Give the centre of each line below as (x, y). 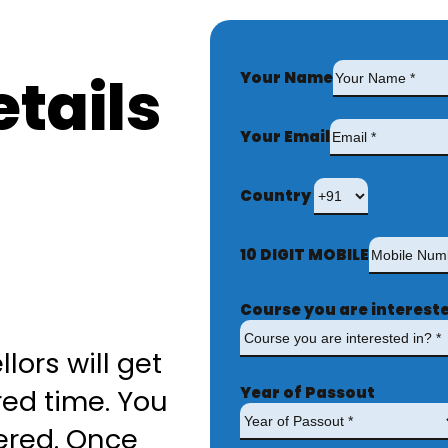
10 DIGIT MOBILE (304, 254)
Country (277, 195)
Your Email (285, 136)
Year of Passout (307, 392)
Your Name (286, 77)
